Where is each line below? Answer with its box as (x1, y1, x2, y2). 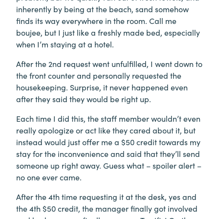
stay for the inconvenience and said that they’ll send (16, 148, 200, 159)
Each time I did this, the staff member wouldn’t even (16, 113, 200, 124)
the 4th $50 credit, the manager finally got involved (16, 203, 197, 214)
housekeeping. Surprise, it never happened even (16, 82, 188, 93)
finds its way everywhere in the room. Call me (16, 15, 176, 26)
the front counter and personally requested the (16, 70, 181, 81)
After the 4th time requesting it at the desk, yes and (16, 191, 197, 202)
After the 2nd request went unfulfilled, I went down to (16, 58, 202, 69)
